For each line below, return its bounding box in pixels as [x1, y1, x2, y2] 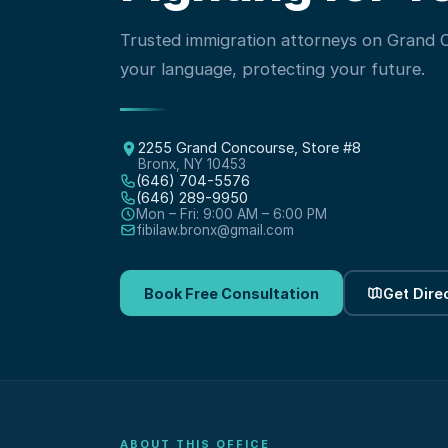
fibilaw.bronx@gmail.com [136, 222, 294, 238]
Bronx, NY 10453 [138, 156, 246, 172]
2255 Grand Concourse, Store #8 [138, 139, 361, 156]
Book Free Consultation [144, 284, 319, 302]
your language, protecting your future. [120, 59, 425, 79]
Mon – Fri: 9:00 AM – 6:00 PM [136, 206, 327, 222]
